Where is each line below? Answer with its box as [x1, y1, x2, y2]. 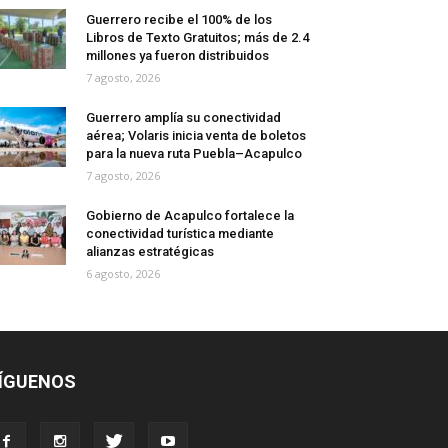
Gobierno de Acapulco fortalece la [86, 208, 294, 224]
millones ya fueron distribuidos [86, 48, 269, 64]
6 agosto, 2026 [86, 266, 160, 282]
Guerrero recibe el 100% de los [86, 12, 272, 28]
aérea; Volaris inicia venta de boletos [86, 128, 306, 144]
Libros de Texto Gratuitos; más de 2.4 [86, 30, 309, 46]
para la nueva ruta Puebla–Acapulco [86, 146, 302, 162]
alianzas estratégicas [86, 244, 214, 260]
